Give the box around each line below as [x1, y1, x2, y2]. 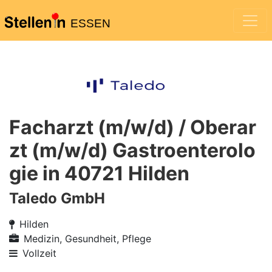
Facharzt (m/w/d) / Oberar [9, 115, 256, 139]
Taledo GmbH [9, 189, 105, 207]
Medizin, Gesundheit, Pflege [24, 233, 151, 245]
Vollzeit [22, 247, 56, 259]
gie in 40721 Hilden [9, 161, 189, 185]
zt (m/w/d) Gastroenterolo [9, 138, 256, 162]
